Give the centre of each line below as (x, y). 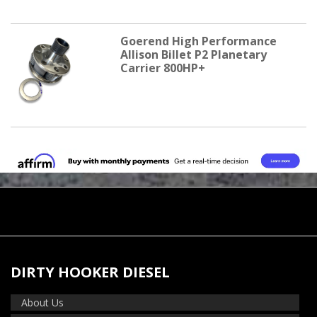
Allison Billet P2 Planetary (193, 54)
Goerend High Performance (198, 41)
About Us (42, 303)
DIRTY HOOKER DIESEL (90, 272)
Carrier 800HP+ (162, 68)
